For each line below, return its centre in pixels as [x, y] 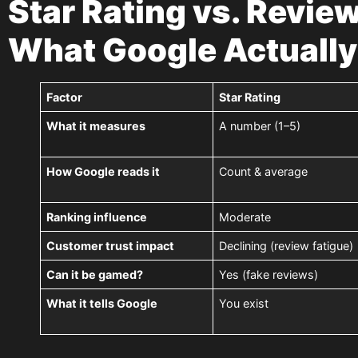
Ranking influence [97, 217]
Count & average [264, 172]
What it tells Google [102, 304]
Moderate [245, 217]
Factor [65, 97]
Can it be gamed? [95, 275]
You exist [244, 304]
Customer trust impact [111, 246]
